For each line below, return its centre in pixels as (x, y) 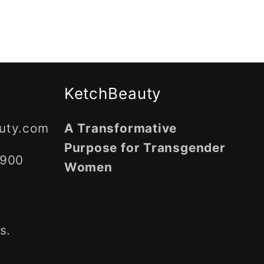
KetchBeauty (113, 93)
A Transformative (121, 128)
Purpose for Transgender (145, 147)
